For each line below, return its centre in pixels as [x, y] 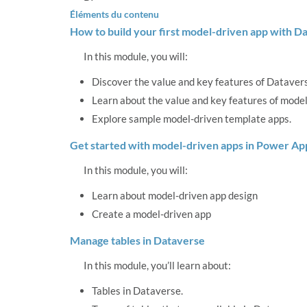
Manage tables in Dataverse [137, 241]
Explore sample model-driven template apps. [192, 119]
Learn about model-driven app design [175, 196]
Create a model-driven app [151, 214]
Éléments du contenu [114, 14]
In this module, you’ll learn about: [157, 266]
